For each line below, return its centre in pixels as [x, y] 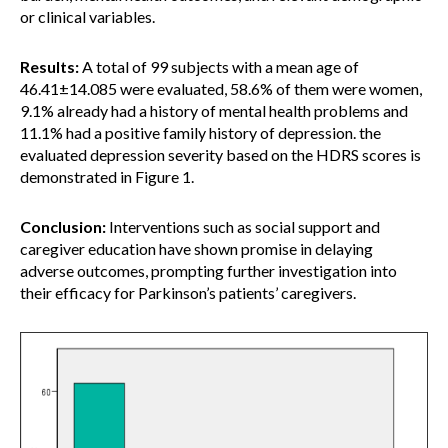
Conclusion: [63, 226]
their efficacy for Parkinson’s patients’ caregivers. [188, 292]
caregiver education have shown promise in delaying [196, 248]
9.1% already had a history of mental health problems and [214, 110]
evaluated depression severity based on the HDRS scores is [220, 154]
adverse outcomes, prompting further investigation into [208, 270]
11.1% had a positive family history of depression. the [200, 132]
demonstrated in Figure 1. [107, 176]
